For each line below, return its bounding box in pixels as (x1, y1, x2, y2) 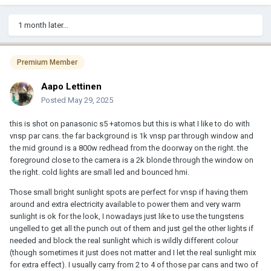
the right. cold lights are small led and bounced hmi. (10, 167, 189, 177)
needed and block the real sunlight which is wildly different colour (10, 235, 238, 245)
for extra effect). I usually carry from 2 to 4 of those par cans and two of (10, 260, 258, 269)
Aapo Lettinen (41, 80, 102, 92)
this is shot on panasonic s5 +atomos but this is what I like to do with (10, 119, 250, 128)
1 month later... (18, 20, 68, 30)
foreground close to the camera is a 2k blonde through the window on (10, 155, 253, 165)
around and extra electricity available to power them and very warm (10, 199, 241, 209)
